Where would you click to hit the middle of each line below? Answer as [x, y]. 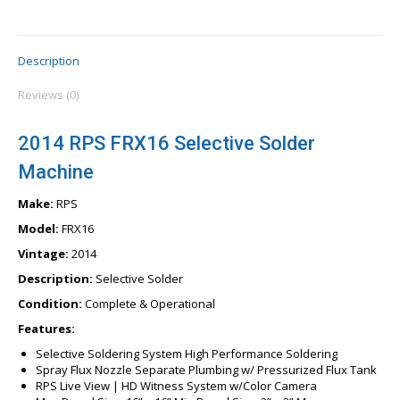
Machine [56, 171]
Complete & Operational [149, 303]
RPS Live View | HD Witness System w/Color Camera [176, 385]
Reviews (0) [48, 94]
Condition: [50, 303]
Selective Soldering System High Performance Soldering [187, 353]
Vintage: [43, 253]
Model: [38, 228]
